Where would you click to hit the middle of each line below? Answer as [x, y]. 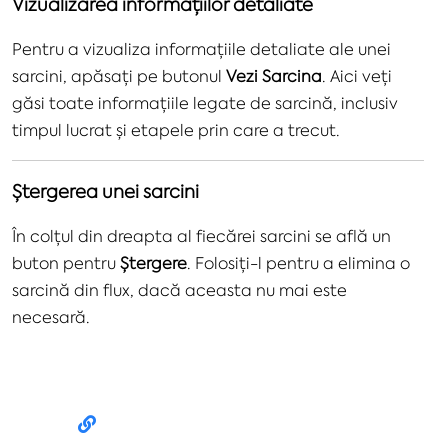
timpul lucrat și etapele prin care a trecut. [176, 129]
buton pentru [66, 262]
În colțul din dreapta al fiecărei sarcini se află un [201, 235]
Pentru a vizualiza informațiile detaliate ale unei [201, 48]
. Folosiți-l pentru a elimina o [298, 262]
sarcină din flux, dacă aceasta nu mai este [179, 289]
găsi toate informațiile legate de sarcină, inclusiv [205, 102]
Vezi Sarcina [274, 75]
